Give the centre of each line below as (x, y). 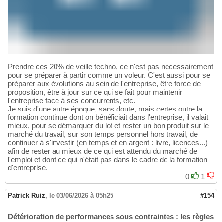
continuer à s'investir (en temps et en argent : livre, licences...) (108, 142)
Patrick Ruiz (27, 195)
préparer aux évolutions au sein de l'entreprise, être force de (104, 83)
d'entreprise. (28, 167)
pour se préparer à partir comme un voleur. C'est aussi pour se (109, 75)
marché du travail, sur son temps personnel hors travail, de (103, 134)
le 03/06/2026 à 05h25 (81, 195)
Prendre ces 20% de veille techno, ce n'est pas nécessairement (111, 66)
